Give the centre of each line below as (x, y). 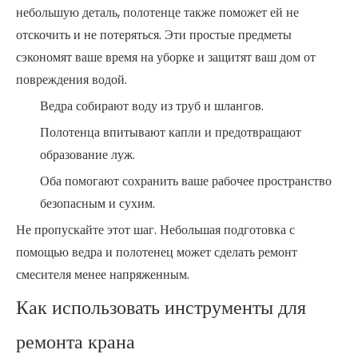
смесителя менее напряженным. (103, 274)
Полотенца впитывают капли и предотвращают (171, 132)
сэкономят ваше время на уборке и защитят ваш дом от (166, 57)
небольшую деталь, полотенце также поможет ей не (157, 12)
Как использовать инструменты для (161, 307)
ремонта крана (76, 342)
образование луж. (88, 155)
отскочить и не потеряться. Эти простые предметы (154, 35)
